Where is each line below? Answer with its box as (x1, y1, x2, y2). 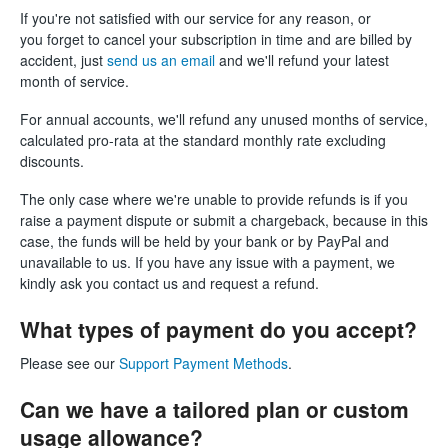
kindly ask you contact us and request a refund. (20, 273, 319, 294)
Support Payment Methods (119, 352, 288, 373)
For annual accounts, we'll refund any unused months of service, (20, 109, 428, 130)
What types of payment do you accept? (20, 314, 417, 345)
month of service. (20, 71, 133, 92)
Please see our (20, 352, 119, 373)
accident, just (20, 50, 107, 71)
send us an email (107, 50, 215, 71)
